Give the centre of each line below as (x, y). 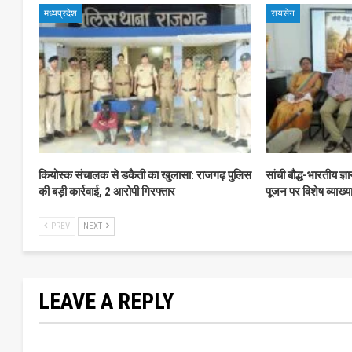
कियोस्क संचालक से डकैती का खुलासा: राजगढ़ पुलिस (145, 175)
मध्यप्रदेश (60, 13)
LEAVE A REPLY (106, 301)
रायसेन (283, 13)
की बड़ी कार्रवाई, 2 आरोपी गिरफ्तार (107, 191)
